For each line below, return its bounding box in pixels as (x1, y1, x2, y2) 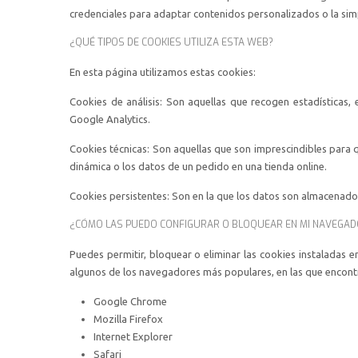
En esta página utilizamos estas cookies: (70, 66, 256, 78)
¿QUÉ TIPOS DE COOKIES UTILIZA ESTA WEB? (70, 36, 273, 49)
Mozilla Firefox (93, 313, 163, 324)
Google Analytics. (70, 113, 150, 125)
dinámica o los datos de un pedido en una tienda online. (70, 161, 327, 172)
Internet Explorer (93, 331, 173, 342)
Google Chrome (93, 296, 167, 307)
